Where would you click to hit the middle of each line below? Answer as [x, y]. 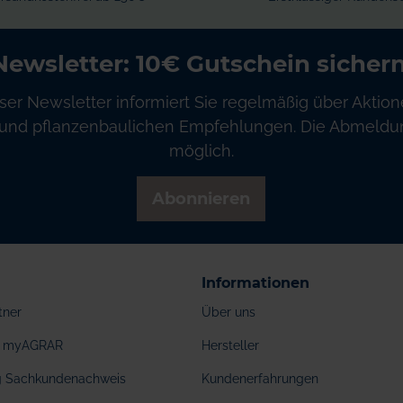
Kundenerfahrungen [260, 379]
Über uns [228, 312]
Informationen [255, 283]
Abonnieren [201, 199]
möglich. [201, 151]
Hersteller [230, 345]
